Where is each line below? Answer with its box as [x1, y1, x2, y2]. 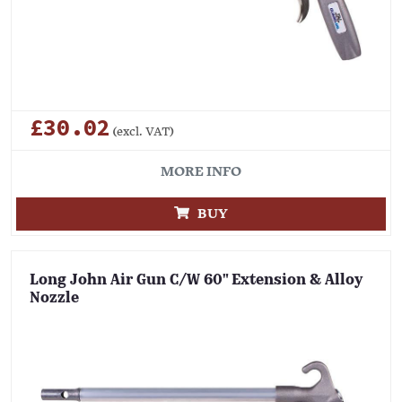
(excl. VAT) [110, 124, 173, 139]
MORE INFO [161, 163, 241, 179]
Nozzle [30, 292, 79, 307]
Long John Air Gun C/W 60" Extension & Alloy [30, 274, 363, 289]
